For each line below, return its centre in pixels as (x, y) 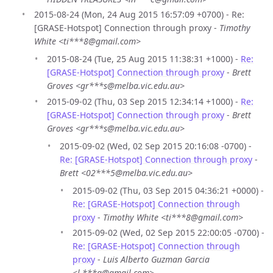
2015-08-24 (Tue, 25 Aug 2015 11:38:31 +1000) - (144, 59)
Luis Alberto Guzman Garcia (156, 260)
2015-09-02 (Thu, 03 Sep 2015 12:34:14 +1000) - (144, 101)
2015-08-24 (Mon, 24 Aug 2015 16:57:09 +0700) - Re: (139, 15)
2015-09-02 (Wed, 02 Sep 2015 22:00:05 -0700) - (168, 233)
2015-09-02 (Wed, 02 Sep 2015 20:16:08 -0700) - (156, 146)
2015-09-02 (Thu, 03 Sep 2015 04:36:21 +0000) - (168, 190)
